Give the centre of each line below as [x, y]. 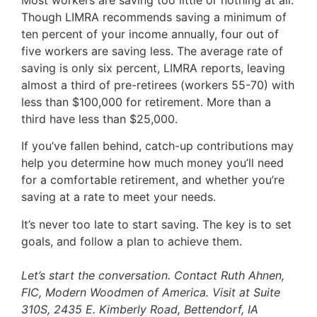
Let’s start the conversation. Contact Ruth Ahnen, [153, 275]
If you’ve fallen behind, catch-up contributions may [157, 146]
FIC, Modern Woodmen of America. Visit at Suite [151, 292]
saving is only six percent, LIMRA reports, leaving [153, 68]
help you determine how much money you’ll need [152, 163]
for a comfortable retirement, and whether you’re [153, 180]
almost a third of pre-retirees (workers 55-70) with [158, 85]
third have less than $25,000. [99, 119]
